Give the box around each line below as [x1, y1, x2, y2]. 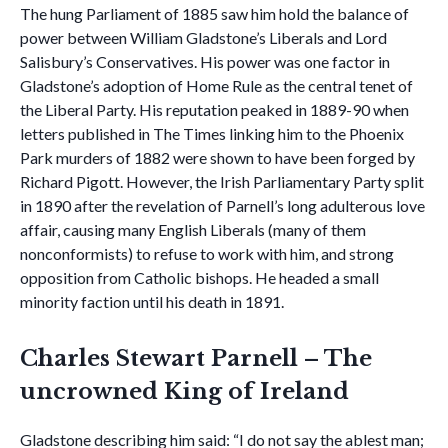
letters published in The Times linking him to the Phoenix [20, 124, 404, 143]
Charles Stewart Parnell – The [20, 345, 372, 372]
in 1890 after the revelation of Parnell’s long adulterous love [20, 196, 425, 215]
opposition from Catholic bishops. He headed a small [20, 268, 379, 287]
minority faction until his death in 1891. [20, 292, 284, 311]
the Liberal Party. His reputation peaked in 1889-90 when [20, 100, 409, 119]
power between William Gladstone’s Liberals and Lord [20, 28, 387, 47]
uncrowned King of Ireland [20, 378, 349, 405]
